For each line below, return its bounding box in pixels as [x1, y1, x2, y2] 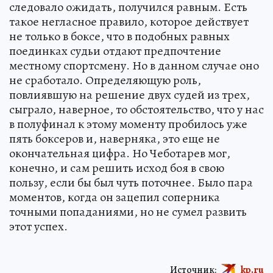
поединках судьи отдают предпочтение [9, 43, 221, 59]
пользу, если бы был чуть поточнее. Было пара [9, 174, 253, 191]
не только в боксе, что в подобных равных [9, 28, 230, 44]
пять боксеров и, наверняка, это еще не [9, 130, 220, 147]
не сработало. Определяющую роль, [9, 72, 201, 88]
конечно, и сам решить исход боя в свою [9, 160, 224, 176]
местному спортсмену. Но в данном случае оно [9, 57, 259, 74]
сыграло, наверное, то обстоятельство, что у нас [9, 101, 264, 118]
